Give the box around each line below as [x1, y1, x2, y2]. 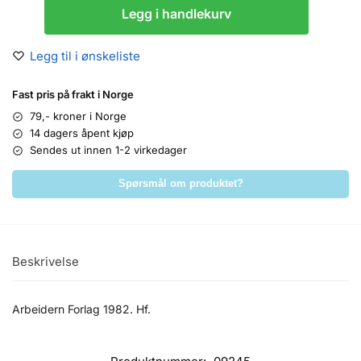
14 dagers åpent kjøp [30, 127, 134, 140]
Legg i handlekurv [122, 6, 231, 23]
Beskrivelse [12, 254, 79, 270]
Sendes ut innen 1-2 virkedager [30, 143, 187, 157]
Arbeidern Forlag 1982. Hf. [12, 301, 151, 316]
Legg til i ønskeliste [30, 48, 140, 64]
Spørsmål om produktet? [118, 178, 243, 190]
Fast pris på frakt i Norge [12, 88, 134, 102]
